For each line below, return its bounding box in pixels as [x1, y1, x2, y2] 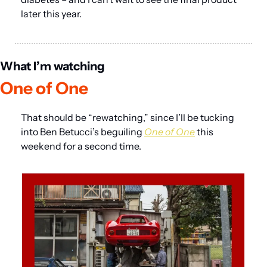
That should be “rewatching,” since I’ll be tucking [21, 111, 234, 124]
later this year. [21, 8, 82, 20]
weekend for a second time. [21, 140, 141, 153]
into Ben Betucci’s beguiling [21, 126, 144, 138]
